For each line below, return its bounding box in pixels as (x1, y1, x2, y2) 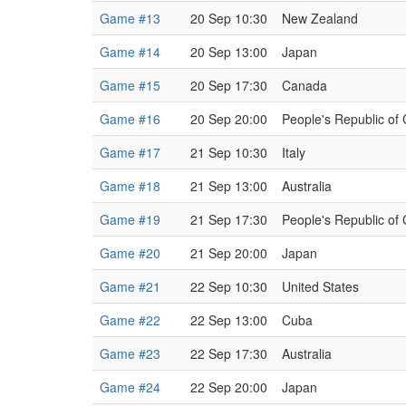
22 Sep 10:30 (190, 277, 267, 295)
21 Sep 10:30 (190, 143, 267, 161)
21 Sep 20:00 (190, 244, 267, 262)
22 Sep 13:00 (190, 311, 267, 329)
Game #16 (100, 110, 160, 128)
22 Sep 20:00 (190, 378, 267, 396)
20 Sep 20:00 (190, 110, 267, 128)
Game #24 (100, 378, 160, 396)
